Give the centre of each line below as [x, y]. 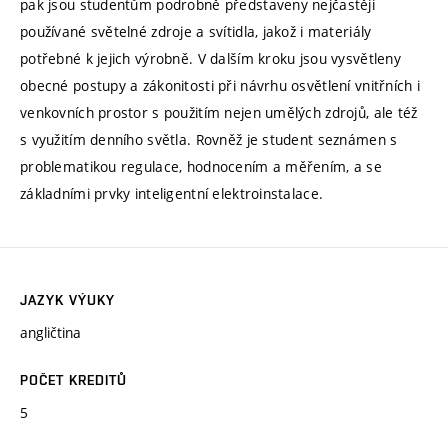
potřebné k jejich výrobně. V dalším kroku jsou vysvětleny [210, 59]
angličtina [50, 333]
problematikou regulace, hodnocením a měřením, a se [201, 167]
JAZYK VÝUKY [68, 300]
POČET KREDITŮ [74, 380]
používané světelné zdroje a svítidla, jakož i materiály [196, 32]
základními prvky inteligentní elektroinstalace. [172, 194]
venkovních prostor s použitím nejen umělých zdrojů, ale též [219, 113]
